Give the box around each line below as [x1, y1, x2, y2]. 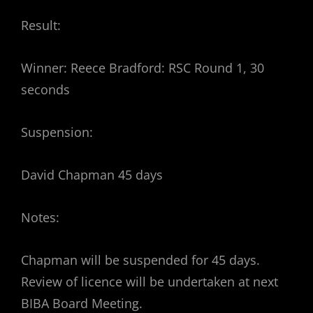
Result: [21, 17, 61, 34]
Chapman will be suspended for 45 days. [21, 252, 263, 269]
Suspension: [21, 124, 93, 141]
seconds [21, 81, 70, 99]
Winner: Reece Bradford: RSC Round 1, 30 [21, 59, 264, 77]
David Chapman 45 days [21, 166, 163, 184]
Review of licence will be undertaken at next [21, 273, 278, 291]
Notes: [21, 209, 59, 226]
